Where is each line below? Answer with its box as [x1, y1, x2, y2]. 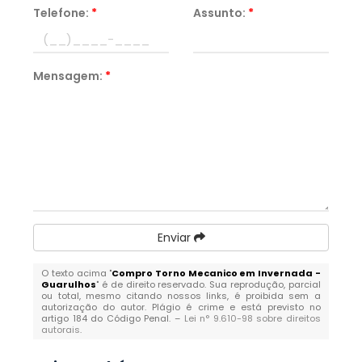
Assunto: [193, 5, 248, 21]
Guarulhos [41, 278, 97, 291]
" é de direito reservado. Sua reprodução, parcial [96, 278, 321, 291]
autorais [41, 323, 81, 336]
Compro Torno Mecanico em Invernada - [112, 267, 321, 280]
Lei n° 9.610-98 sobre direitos [183, 312, 321, 325]
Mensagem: [33, 68, 106, 84]
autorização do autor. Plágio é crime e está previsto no [41, 301, 321, 314]
